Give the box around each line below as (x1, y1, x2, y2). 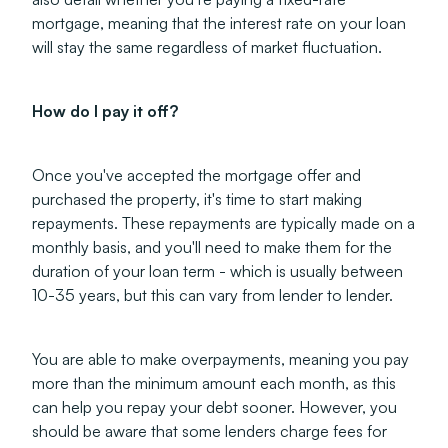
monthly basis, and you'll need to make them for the (32, 237, 392, 257)
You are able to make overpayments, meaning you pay (32, 349, 409, 369)
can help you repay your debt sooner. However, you (32, 397, 397, 417)
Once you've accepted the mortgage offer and (32, 165, 361, 185)
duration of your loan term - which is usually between (32, 261, 403, 281)
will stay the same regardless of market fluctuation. (32, 37, 390, 57)
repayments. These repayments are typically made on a (32, 213, 415, 233)
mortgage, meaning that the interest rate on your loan (32, 13, 406, 33)
